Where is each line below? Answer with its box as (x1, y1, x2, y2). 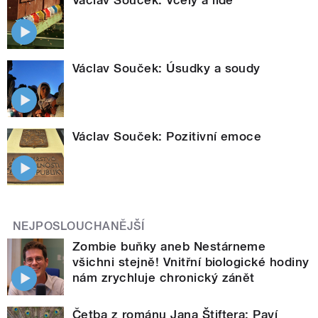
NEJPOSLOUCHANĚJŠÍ (13, 219, 145, 234)
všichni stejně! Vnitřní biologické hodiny (72, 255, 309, 270)
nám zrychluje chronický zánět (72, 270, 255, 285)
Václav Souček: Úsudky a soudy (72, 61, 261, 76)
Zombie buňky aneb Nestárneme (72, 239, 266, 254)
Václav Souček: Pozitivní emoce (72, 129, 262, 144)
